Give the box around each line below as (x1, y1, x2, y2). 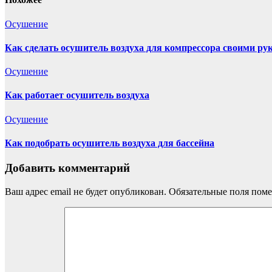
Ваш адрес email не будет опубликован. (5, 186, 166, 197)
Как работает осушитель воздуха (5, 90, 149, 101)
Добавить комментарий (5, 161, 130, 175)
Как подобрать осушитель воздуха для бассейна (5, 137, 214, 148)
